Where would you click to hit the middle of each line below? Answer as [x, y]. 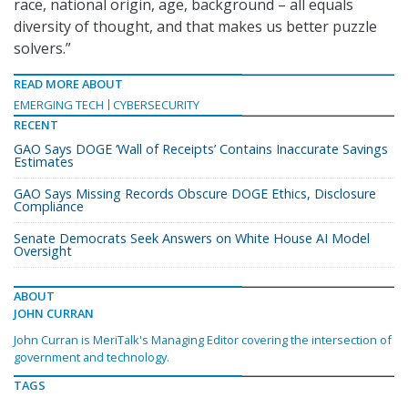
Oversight [43, 251]
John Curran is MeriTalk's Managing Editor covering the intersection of [203, 340]
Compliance [49, 207]
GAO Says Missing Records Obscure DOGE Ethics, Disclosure [195, 194]
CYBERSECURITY [156, 105]
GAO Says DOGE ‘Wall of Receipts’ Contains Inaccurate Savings [201, 149]
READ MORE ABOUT [68, 84]
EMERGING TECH [59, 105]
